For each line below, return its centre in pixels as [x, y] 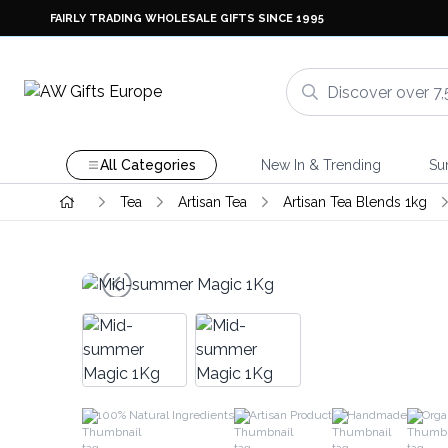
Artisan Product [290, 415]
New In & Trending [320, 165]
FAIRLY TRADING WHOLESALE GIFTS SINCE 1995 [187, 18]
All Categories [147, 165]
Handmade [377, 415]
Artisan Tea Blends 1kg [354, 202]
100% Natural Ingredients [165, 415]
